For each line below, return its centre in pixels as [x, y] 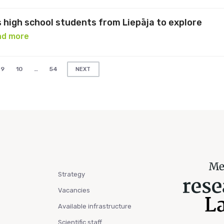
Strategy [71, 174]
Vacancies [74, 190]
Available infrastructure [95, 206]
